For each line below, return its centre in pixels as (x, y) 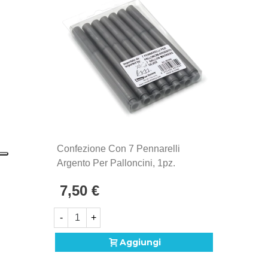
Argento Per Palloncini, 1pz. (116, 163)
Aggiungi (140, 243)
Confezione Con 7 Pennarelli (118, 149)
